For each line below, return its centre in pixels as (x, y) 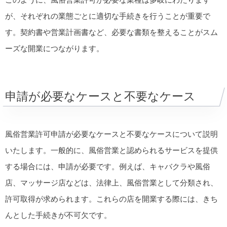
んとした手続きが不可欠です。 (58, 215)
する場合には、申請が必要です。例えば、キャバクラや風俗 (108, 166)
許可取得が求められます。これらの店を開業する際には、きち (111, 199)
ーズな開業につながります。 (54, 48)
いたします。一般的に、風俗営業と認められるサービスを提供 (111, 150)
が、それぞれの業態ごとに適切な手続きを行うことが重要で (108, 16)
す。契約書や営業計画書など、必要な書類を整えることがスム (111, 32)
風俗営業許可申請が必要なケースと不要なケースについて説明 (111, 134)
